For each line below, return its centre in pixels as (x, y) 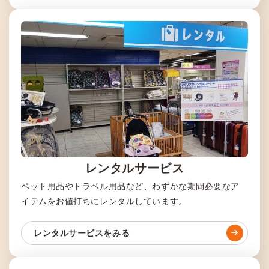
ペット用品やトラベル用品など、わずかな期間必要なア (130, 186)
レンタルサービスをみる (82, 233)
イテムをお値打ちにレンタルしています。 (104, 201)
